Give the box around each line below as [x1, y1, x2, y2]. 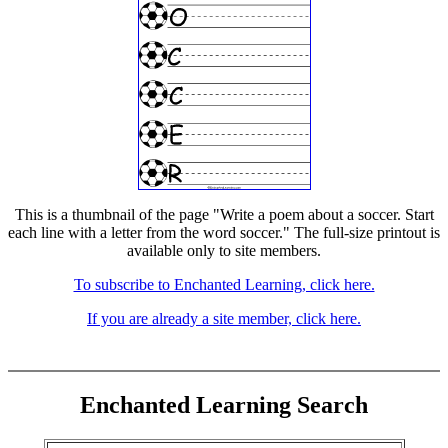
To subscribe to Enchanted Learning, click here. [73, 276, 375, 293]
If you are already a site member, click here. [87, 310, 361, 327]
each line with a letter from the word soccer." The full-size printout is [8, 224, 440, 241]
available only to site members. [127, 242, 321, 259]
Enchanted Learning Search [80, 391, 368, 418]
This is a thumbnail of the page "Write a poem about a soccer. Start [14, 206, 434, 223]
